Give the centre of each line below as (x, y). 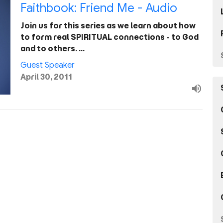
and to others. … (52, 49)
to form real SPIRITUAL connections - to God (109, 37)
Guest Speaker (47, 65)
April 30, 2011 (46, 77)
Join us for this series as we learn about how (108, 26)
